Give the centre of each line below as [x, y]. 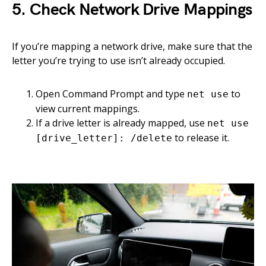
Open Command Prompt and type [111, 94]
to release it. [201, 138]
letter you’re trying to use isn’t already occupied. [118, 61]
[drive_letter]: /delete [104, 138]
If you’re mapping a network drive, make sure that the [132, 47]
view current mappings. [88, 109]
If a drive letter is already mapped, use [121, 123]
